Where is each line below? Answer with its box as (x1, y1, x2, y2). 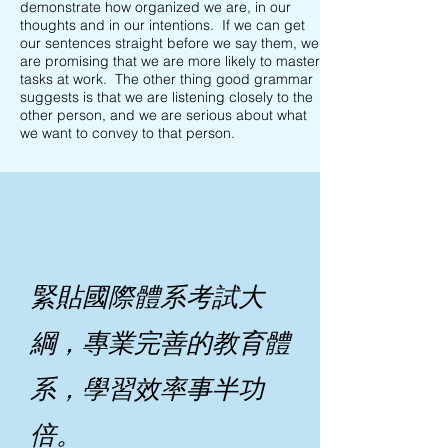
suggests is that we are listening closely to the (20, 88, 313, 106)
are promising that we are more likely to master (20, 52, 320, 70)
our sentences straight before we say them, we (20, 34, 319, 52)
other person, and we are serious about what (20, 106, 307, 124)
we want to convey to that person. (20, 124, 235, 142)
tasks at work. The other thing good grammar (20, 70, 313, 88)
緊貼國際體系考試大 (30, 282, 264, 313)
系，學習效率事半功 (30, 374, 264, 405)
